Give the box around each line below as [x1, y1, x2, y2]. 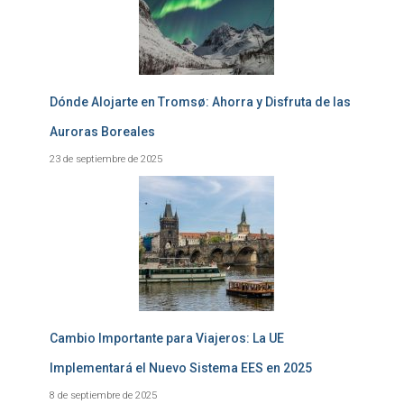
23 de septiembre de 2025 [50, 152, 162, 165]
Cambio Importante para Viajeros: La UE [50, 331, 284, 345]
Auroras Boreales [50, 124, 155, 139]
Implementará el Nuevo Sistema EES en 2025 [50, 361, 312, 375]
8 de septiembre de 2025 [50, 389, 157, 401]
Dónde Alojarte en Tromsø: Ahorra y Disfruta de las [50, 95, 351, 109]
